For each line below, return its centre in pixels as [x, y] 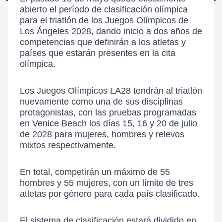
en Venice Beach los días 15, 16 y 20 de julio [109, 123]
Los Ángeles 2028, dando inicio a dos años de [111, 31]
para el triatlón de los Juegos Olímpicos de [104, 20]
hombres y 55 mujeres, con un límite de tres [107, 183]
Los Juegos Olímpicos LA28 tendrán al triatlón [111, 91]
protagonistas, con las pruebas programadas [108, 112]
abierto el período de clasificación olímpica [104, 9]
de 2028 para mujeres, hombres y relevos [102, 134]
